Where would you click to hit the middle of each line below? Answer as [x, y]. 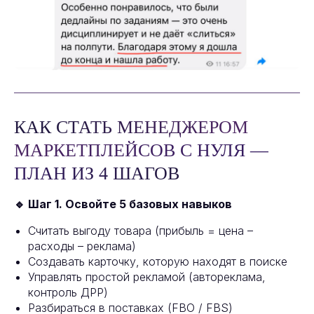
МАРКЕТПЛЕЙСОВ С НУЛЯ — [141, 151]
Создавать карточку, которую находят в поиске [158, 262]
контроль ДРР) [68, 293]
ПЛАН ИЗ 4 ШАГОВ [97, 174]
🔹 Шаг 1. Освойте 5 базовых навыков [123, 204]
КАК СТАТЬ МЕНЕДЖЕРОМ [131, 128]
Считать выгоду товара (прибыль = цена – [141, 231]
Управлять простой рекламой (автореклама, [147, 277]
